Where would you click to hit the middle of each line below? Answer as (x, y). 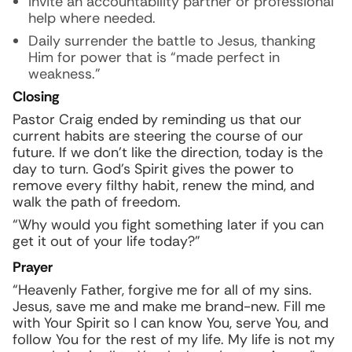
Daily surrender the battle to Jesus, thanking (172, 41)
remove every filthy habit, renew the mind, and (163, 185)
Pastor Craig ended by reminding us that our (157, 119)
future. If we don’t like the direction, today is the (168, 152)
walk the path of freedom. (97, 202)
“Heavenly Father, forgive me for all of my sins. (162, 290)
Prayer (33, 267)
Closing (36, 97)
